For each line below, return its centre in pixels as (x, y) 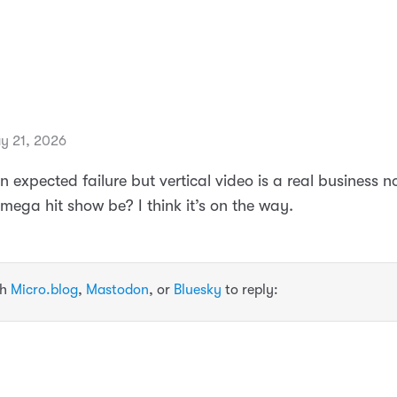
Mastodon (117, 289)
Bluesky (198, 289)
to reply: (250, 289)
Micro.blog (44, 289)
